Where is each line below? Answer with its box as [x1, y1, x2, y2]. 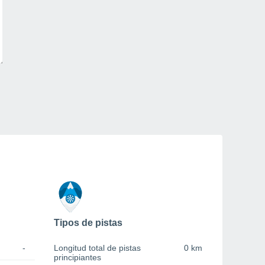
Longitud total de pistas [54, 243, 141, 253]
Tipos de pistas [54, 218, 122, 228]
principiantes [54, 253, 101, 263]
